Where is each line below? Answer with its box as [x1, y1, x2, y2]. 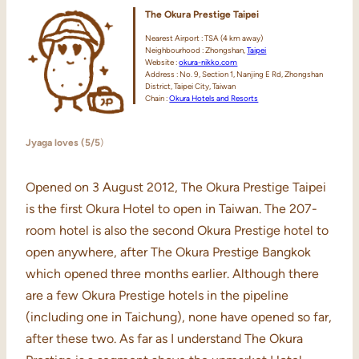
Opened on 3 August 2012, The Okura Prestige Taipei [26, 179, 326, 196]
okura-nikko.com [179, 58, 238, 67]
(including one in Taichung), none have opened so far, [26, 309, 332, 325]
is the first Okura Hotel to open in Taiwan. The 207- [26, 201, 317, 217]
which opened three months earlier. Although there [26, 266, 319, 282]
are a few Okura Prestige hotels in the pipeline [26, 288, 288, 304]
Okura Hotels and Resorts [169, 94, 259, 103]
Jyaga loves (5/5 [26, 137, 101, 149]
